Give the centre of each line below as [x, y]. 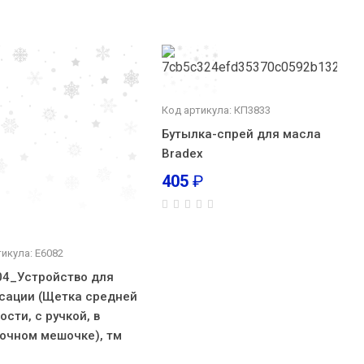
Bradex [182, 154]
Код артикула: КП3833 [216, 110]
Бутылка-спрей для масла [241, 134]
